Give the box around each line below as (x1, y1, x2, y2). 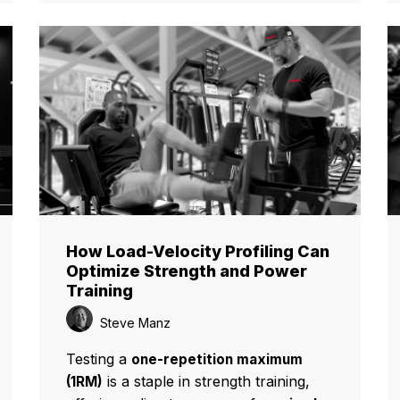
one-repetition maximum (131, 350, 303, 368)
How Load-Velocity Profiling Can (66, 241, 329, 261)
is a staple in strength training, (103, 371, 310, 390)
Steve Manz (93, 314, 174, 330)
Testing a (66, 349, 131, 368)
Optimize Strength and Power (66, 261, 307, 280)
